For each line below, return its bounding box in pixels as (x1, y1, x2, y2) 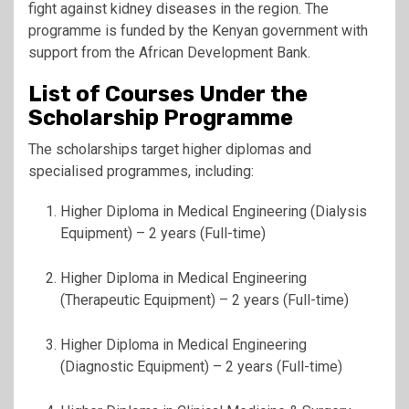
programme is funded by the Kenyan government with (28, 21, 368, 39)
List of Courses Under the (28, 80, 308, 107)
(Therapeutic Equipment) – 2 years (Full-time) (60, 290, 349, 309)
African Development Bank (139, 43, 308, 61)
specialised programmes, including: (28, 162, 254, 180)
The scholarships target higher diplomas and (28, 140, 311, 158)
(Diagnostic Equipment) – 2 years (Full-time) (60, 357, 342, 375)
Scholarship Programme (28, 104, 293, 131)
